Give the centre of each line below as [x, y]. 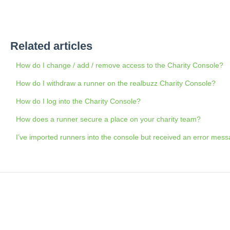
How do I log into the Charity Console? [78, 101]
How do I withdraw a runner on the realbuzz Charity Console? [116, 83]
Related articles [51, 46]
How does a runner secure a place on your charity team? [108, 119]
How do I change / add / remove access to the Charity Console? [119, 65]
